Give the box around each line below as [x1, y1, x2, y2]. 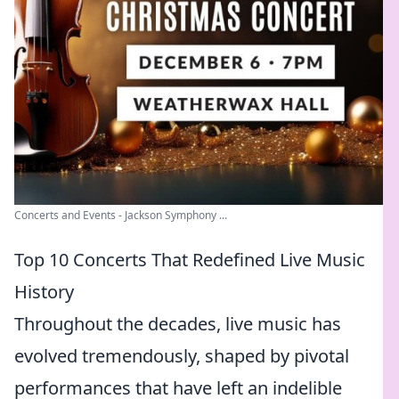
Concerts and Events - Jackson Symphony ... [14, 208, 227, 223]
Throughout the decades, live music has [14, 312, 341, 336]
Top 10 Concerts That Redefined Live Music [14, 248, 365, 272]
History [14, 280, 74, 304]
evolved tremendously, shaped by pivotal [14, 344, 349, 368]
